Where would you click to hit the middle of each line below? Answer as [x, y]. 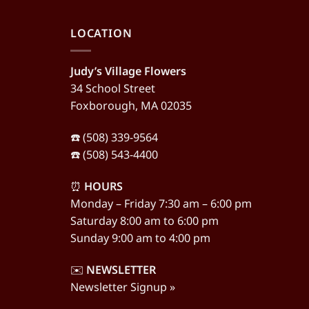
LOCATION [101, 33]
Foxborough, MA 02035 [131, 106]
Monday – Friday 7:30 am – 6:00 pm [161, 204]
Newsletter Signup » [123, 287]
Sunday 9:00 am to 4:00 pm [140, 238]
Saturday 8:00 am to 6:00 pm [144, 221]
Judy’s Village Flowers [128, 71]
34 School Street [113, 89]
